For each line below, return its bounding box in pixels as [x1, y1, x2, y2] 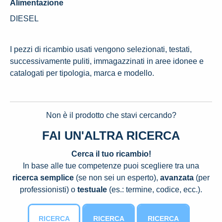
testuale [77, 185, 107, 194]
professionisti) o [20, 185, 77, 194]
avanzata [160, 173, 194, 182]
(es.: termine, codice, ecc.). [107, 185, 202, 194]
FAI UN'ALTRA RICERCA [42, 129, 180, 142]
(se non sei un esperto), [74, 173, 160, 182]
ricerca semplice [12, 173, 74, 182]
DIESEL [10, 14, 39, 23]
